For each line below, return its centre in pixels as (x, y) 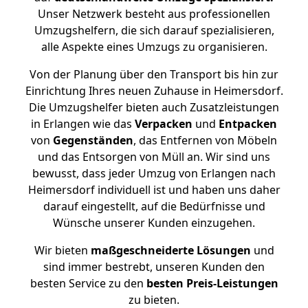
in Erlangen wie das (83, 124)
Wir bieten (62, 250)
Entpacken (248, 124)
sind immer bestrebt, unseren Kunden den (154, 267)
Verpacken (164, 124)
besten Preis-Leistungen (212, 283)
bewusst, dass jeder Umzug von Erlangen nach (154, 173)
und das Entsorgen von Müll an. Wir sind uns (154, 157)
